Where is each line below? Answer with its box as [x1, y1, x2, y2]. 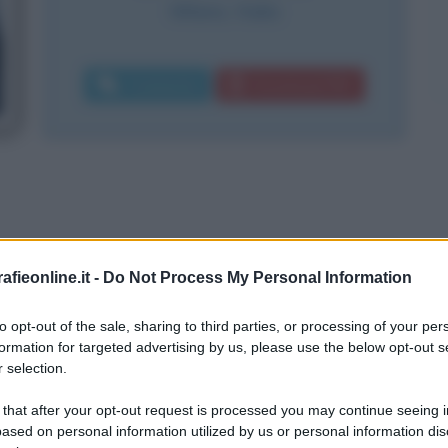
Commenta [127, 76, 198, 94]
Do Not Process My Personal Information [103, 268, 412, 286]
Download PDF [252, 76, 352, 94]
